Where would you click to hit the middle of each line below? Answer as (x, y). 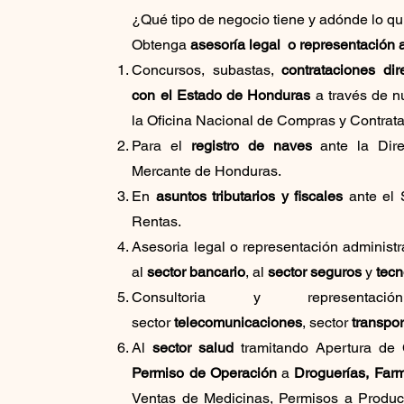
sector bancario (197, 271)
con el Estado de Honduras (221, 95)
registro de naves (251, 145)
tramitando (279, 347)
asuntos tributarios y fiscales (249, 196)
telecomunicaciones (239, 322)
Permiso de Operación (207, 372)
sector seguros (315, 271)
